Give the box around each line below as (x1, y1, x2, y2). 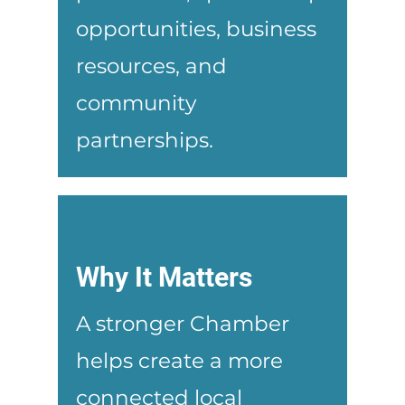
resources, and (76, 52, 227, 79)
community (76, 89, 196, 116)
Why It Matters (76, 260, 252, 293)
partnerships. (76, 127, 213, 153)
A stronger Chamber (76, 310, 289, 336)
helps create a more (76, 347, 283, 373)
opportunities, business (76, 15, 316, 42)
